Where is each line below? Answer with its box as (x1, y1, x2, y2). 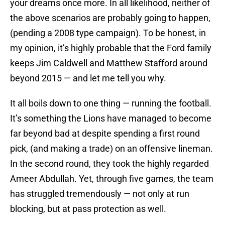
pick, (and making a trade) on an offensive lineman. (10, 143, 213, 154)
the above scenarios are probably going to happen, (10, 13, 210, 24)
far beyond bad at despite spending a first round (10, 128, 200, 139)
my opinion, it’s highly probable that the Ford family (10, 43, 211, 54)
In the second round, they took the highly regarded (10, 158, 209, 169)
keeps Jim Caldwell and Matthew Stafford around (10, 58, 207, 69)
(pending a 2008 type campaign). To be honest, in (10, 28, 206, 39)
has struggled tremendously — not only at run (10, 188, 189, 199)
